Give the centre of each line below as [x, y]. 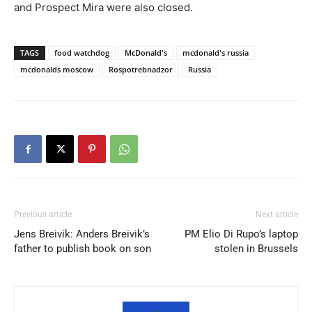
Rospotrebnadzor [141, 70]
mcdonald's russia [216, 53]
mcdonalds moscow [57, 70]
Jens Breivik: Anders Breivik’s [82, 234]
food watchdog [82, 53]
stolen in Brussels [256, 249]
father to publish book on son [83, 249]
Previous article [43, 215]
